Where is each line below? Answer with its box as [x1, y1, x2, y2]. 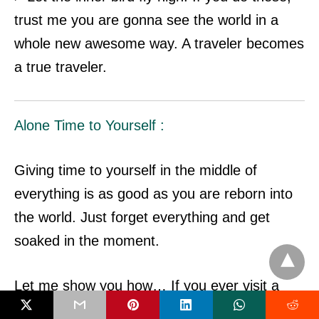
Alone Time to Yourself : [14, 117, 164, 133]
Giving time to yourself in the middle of [14, 162, 257, 178]
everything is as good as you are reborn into [14, 185, 293, 202]
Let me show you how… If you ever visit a [14, 277, 279, 293]
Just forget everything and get [80, 209, 270, 225]
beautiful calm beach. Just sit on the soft [14, 300, 270, 317]
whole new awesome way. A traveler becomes [14, 35, 304, 51]
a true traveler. [14, 58, 107, 75]
